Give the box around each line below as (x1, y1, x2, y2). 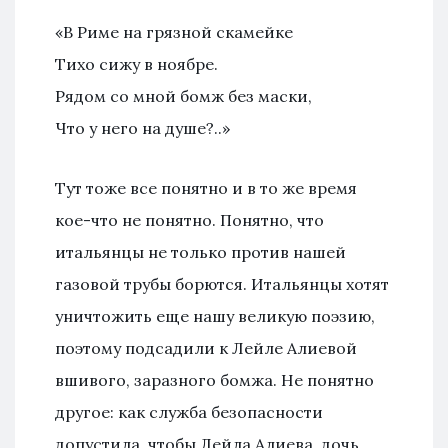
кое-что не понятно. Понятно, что (55, 209, 324, 230)
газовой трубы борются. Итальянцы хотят (55, 273, 389, 294)
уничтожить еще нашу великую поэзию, (55, 305, 375, 326)
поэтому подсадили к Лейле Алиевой (55, 337, 357, 358)
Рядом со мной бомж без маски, (55, 85, 312, 106)
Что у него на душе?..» (55, 117, 230, 138)
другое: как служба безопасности (55, 401, 323, 422)
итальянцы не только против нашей (55, 241, 346, 262)
